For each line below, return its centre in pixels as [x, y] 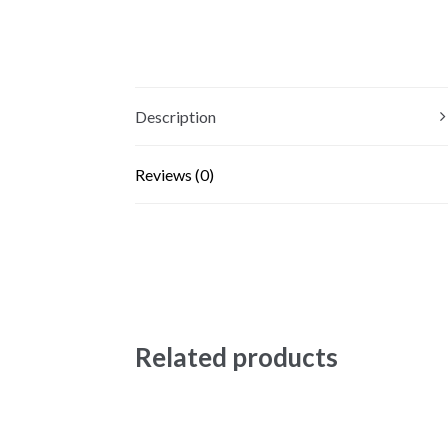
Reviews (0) [174, 174]
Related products [236, 356]
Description [175, 116]
